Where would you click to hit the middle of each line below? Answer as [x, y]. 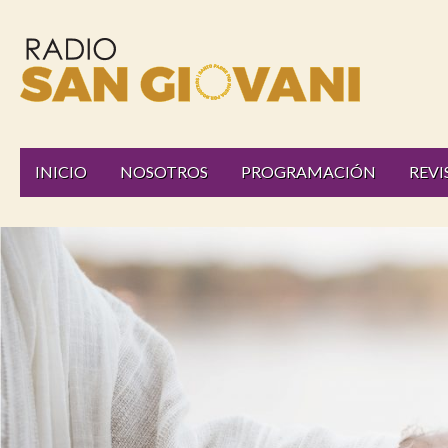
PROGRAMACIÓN [308, 171]
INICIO [61, 171]
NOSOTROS [164, 171]
